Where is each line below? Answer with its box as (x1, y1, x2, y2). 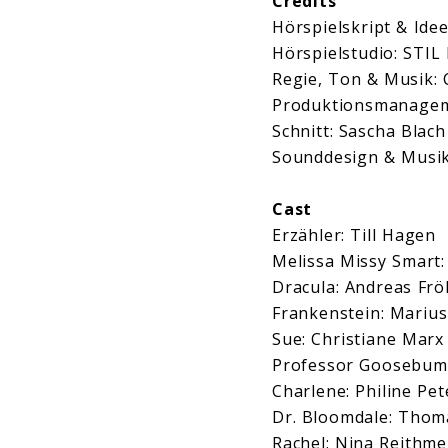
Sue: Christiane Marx (272, 328, 444, 351)
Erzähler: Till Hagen (272, 224, 436, 247)
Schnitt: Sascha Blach (272, 120, 446, 143)
